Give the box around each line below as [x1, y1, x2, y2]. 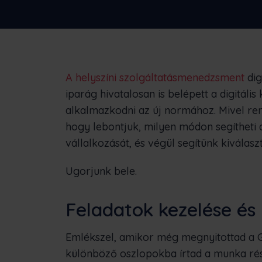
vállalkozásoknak [105, 11, 173, 22]
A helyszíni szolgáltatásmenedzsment [65, 71, 244, 84]
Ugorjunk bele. [65, 164, 137, 178]
